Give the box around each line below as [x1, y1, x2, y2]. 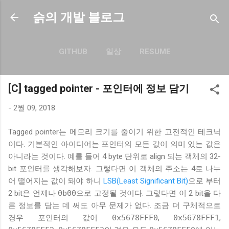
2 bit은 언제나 [8, 188, 58, 198]
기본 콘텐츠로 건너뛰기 [74, 8, 155, 17]
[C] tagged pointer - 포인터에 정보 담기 [8, 82, 189, 95]
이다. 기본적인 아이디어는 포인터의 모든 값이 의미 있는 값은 [8, 139, 221, 149]
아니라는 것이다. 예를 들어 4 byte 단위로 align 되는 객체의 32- [8, 151, 221, 161]
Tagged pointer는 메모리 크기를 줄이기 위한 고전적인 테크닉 [8, 127, 221, 136]
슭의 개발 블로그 [33, 10, 125, 25]
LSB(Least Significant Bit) [103, 176, 188, 186]
